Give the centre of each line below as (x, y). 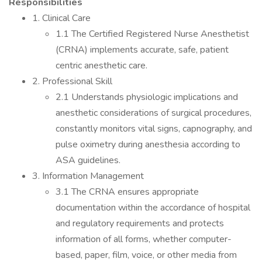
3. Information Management (88, 176)
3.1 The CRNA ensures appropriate (127, 192)
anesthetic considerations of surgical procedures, (154, 113)
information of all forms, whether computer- (144, 239)
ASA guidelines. (88, 160)
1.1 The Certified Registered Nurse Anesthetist (152, 34)
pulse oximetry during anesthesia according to (148, 144)
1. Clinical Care (61, 18)
